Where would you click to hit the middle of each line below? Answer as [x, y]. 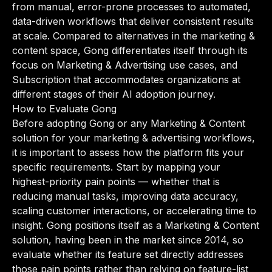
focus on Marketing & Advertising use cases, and [125, 65]
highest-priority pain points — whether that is [116, 182]
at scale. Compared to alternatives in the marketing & [134, 36]
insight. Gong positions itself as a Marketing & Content [136, 225]
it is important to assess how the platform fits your [128, 152]
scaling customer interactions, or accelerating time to [134, 211]
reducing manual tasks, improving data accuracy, [125, 196]
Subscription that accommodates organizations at [126, 80]
